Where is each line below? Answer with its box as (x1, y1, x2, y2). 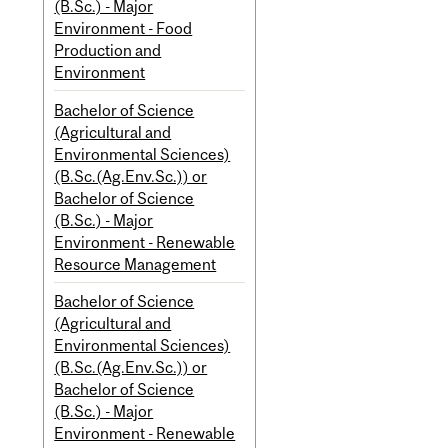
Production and (54, 40, 162, 59)
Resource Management (54, 254, 217, 273)
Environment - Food (54, 18, 193, 37)
